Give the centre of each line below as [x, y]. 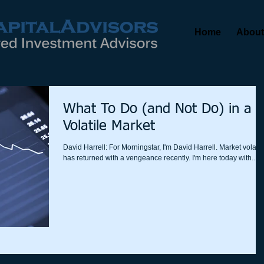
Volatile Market [109, 126]
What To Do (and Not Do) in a [157, 109]
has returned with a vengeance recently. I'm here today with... [160, 158]
